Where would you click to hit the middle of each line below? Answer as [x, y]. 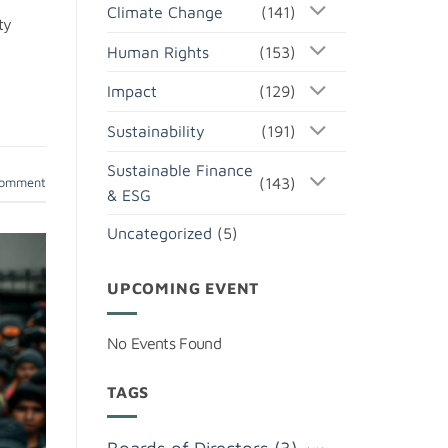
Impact [132, 91]
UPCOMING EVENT [183, 288]
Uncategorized [159, 233]
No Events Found [164, 342]
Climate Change [165, 11]
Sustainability [156, 131]
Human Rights [158, 51]
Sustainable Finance [180, 170]
